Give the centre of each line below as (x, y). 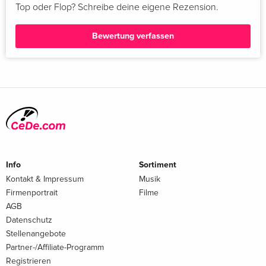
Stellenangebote (36, 233)
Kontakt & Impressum (45, 179)
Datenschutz (29, 220)
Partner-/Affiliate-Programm (55, 247)
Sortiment (158, 164)
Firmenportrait (32, 192)
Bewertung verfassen (133, 36)
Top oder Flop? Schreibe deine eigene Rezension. (117, 7)
